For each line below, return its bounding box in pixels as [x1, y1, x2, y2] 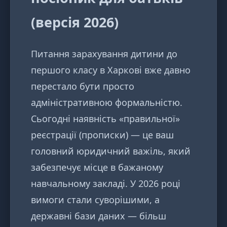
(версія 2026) [31, 12, 119, 31]
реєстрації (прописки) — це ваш [31, 129, 174, 141]
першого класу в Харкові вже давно [31, 64, 191, 77]
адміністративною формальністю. [31, 96, 182, 109]
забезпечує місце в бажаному [31, 161, 163, 174]
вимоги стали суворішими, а [31, 194, 160, 206]
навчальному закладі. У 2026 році [31, 177, 180, 190]
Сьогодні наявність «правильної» [31, 112, 180, 125]
